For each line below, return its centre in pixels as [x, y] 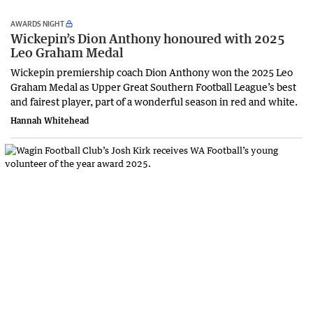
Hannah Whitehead [50, 120]
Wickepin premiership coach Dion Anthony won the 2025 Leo [152, 72]
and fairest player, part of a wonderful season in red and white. [155, 101]
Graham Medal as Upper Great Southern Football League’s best [153, 86]
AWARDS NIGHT [37, 23]
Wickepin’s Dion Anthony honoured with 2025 [148, 38]
